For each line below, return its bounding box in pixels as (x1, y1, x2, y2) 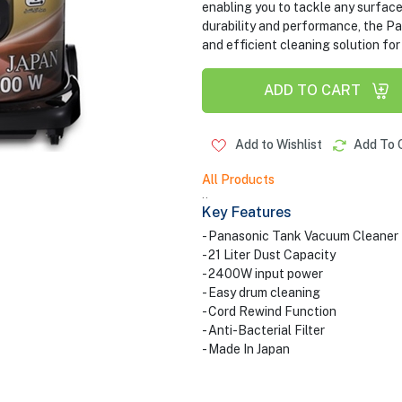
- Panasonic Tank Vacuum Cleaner (201, 229, 398, 243)
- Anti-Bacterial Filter (201, 323, 325, 337)
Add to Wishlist (232, 137, 322, 152)
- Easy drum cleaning (201, 285, 320, 300)
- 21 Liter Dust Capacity (201, 248, 336, 262)
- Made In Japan (201, 342, 290, 356)
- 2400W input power (201, 267, 323, 281)
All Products (201, 172, 275, 187)
